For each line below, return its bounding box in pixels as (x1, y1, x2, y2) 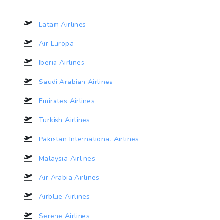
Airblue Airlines (36, 192, 90, 201)
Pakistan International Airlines (36, 134, 139, 144)
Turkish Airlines (36, 115, 90, 125)
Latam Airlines (36, 19, 86, 29)
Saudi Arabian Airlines (36, 77, 113, 86)
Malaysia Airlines (36, 153, 95, 163)
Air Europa (36, 38, 74, 48)
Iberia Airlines (36, 57, 85, 67)
